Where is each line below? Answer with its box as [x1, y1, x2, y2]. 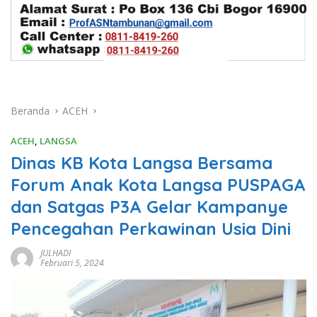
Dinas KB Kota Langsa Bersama [11, 151, 272, 173]
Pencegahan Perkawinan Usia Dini [11, 217, 291, 239]
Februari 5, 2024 [40, 256, 104, 269]
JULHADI [40, 246, 71, 259]
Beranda [11, 103, 50, 117]
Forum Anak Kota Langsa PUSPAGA [11, 173, 306, 195]
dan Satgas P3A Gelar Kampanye [11, 195, 288, 217]
